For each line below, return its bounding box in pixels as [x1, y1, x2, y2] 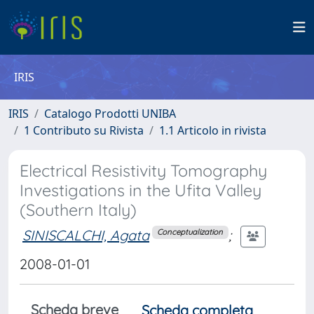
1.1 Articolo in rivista [159, 123, 266, 138]
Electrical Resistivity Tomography [20, 161, 267, 181]
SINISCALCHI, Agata [22, 226, 149, 244]
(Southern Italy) [20, 200, 137, 220]
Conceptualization [157, 227, 224, 238]
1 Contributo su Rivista [24, 123, 144, 138]
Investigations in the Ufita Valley [20, 180, 261, 200]
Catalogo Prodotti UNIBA [44, 106, 176, 121]
